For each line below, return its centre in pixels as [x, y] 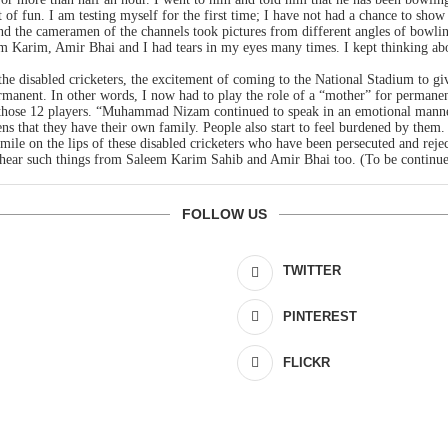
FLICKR [307, 362]
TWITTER [312, 270]
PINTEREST [320, 316]
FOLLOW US [224, 213]
